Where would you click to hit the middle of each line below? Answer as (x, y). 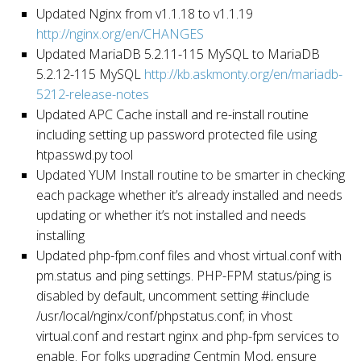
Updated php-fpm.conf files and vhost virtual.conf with (189, 255)
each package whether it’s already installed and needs (189, 195)
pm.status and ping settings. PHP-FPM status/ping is (184, 275)
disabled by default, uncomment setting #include (173, 295)
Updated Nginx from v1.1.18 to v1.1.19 (145, 13)
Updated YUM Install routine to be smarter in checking (191, 174)
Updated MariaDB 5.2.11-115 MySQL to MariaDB (178, 54)
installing (60, 235)
